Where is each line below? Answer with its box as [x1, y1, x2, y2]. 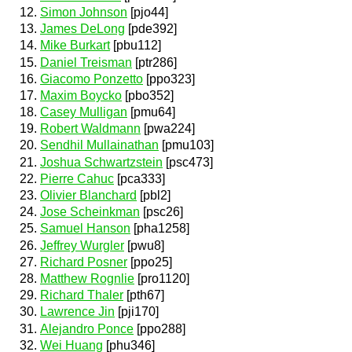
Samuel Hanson [40, 222, 130, 236]
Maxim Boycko [40, 88, 122, 102]
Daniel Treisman [40, 55, 132, 69]
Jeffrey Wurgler [40, 238, 124, 252]
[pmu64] [127, 105, 175, 119]
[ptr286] [132, 55, 177, 69]
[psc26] [140, 205, 183, 219]
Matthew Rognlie [40, 271, 134, 285]
